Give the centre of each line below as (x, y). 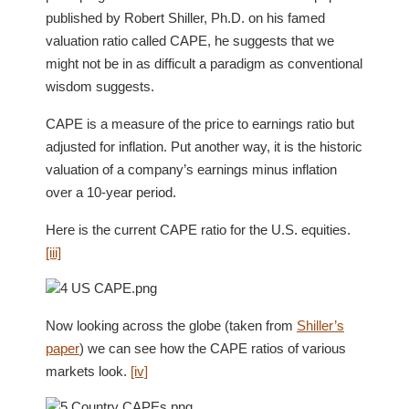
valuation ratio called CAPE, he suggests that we (190, 41)
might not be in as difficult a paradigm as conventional (204, 63)
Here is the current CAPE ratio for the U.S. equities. (198, 230)
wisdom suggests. (100, 86)
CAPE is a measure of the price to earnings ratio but (200, 124)
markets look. (88, 371)
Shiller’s (320, 325)
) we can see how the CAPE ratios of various (213, 348)
